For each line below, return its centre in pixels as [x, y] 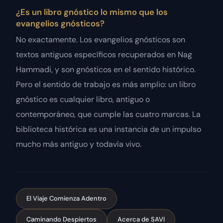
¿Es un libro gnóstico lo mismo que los [92, 12]
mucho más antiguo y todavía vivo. [79, 144]
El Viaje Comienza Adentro [66, 199]
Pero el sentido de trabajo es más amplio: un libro [106, 85]
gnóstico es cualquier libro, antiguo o [83, 100]
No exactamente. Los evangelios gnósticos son [101, 40]
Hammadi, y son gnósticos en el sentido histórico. [106, 70]
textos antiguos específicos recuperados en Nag [104, 55]
